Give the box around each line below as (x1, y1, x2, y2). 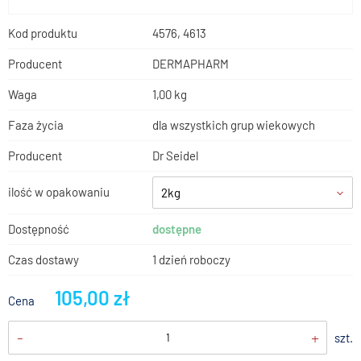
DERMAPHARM (152, 56, 229, 71)
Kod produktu (8, 25, 77, 40)
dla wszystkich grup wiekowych (152, 117, 315, 132)
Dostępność (8, 221, 69, 236)
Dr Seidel (152, 147, 198, 163)
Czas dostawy (8, 251, 79, 267)
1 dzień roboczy (152, 251, 230, 267)
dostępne (152, 221, 201, 236)
